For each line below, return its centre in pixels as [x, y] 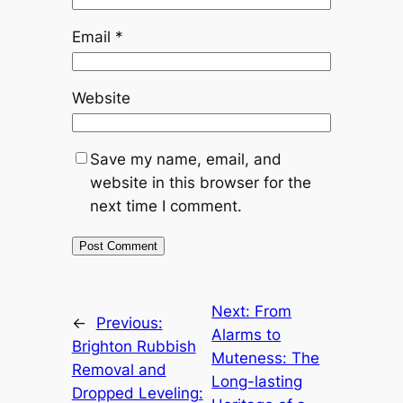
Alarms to [246, 334]
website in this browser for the [200, 182]
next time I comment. [166, 206]
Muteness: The [266, 358]
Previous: [129, 322]
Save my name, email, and [185, 159]
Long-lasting [257, 381]
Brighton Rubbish [134, 346]
